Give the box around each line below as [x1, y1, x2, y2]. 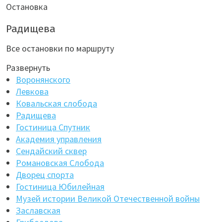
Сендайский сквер [16, 145, 87, 157]
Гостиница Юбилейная [16, 181, 105, 192]
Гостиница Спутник [16, 121, 90, 133]
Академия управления [16, 133, 102, 145]
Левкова [16, 86, 49, 97]
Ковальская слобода [16, 98, 97, 109]
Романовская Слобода [16, 157, 104, 168]
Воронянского [16, 74, 70, 85]
